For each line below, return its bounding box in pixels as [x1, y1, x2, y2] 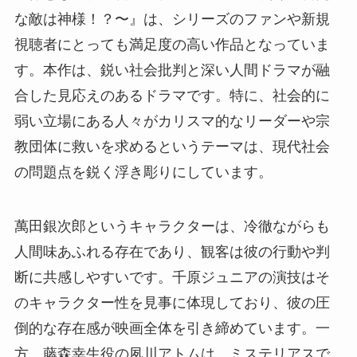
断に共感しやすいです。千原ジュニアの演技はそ [14, 269, 330, 285]
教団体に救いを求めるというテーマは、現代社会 [14, 138, 330, 155]
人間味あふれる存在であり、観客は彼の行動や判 [14, 243, 330, 260]
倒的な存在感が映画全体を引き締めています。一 [14, 320, 330, 336]
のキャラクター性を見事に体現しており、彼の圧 [14, 294, 330, 311]
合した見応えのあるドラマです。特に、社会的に [14, 87, 330, 104]
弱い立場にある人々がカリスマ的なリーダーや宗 [14, 112, 330, 129]
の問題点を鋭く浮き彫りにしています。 [14, 163, 273, 180]
